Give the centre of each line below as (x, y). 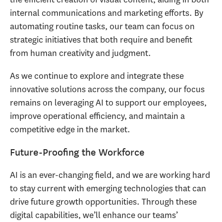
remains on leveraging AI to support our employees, (108, 103)
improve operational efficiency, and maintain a (97, 116)
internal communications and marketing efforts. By (107, 13)
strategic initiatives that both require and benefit (101, 39)
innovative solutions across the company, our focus (107, 89)
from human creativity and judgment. (81, 53)
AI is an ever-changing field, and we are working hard (110, 175)
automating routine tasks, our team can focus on (102, 26)
